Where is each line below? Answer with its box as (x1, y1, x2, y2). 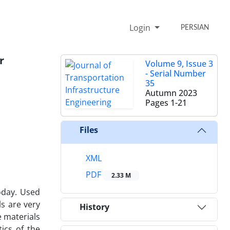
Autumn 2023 (145, 87, 197, 99)
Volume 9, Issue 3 (145, 57, 213, 69)
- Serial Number (145, 67, 206, 79)
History (80, 201, 109, 213)
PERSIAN (181, 23, 209, 32)
